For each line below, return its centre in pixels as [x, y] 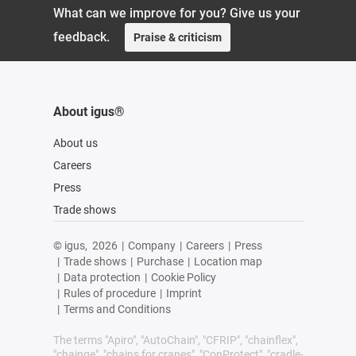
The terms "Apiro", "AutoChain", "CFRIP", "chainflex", [175, 340]
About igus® [89, 111]
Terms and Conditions [117, 309]
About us [75, 143]
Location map [228, 261]
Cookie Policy [183, 277]
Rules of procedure [109, 293]
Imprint [184, 293]
